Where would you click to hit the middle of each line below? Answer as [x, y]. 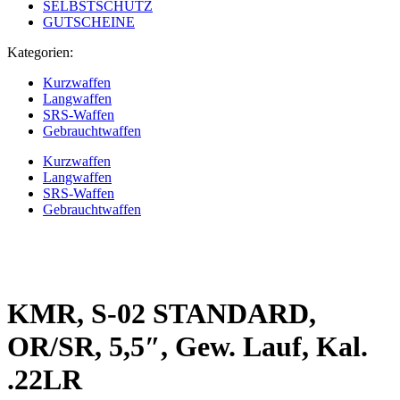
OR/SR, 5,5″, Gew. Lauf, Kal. [187, 347]
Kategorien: [40, 52]
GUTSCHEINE [89, 21]
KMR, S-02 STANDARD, [162, 314]
